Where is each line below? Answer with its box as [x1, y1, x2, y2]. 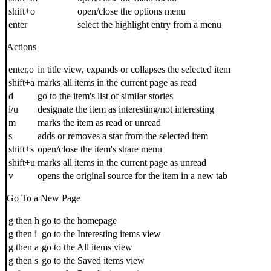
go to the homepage [42, 215, 117, 226]
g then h [8, 215, 39, 226]
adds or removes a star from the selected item [38, 131, 208, 142]
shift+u [8, 157, 35, 168]
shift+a [8, 77, 34, 88]
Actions [7, 42, 36, 53]
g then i [8, 229, 37, 240]
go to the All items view [42, 242, 132, 253]
